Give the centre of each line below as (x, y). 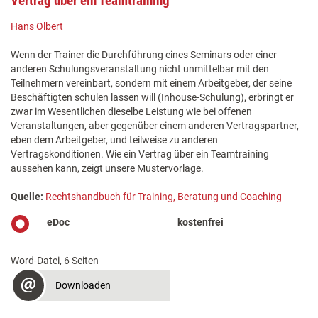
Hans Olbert (37, 27)
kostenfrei (201, 223)
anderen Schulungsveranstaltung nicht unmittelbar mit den (140, 69)
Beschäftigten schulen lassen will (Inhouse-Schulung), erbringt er (152, 98)
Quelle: (27, 197)
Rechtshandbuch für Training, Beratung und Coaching (164, 197)
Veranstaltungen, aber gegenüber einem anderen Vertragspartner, (155, 126)
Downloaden (83, 286)
